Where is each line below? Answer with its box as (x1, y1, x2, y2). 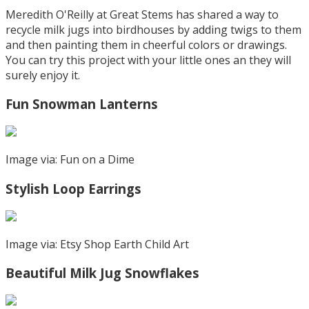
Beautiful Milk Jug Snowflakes (6, 264, 199, 282)
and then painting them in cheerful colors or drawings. (6, 37, 287, 52)
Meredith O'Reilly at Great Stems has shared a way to (6, 6, 279, 22)
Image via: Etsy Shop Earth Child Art (6, 236, 189, 252)
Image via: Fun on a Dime (6, 152, 134, 168)
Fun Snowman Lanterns (6, 95, 158, 113)
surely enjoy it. (6, 67, 80, 83)
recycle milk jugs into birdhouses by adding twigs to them (6, 21, 301, 37)
